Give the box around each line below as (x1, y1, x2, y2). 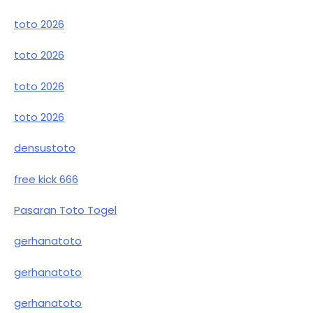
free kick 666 (14, 171, 78, 187)
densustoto (14, 140, 75, 156)
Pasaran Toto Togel (14, 203, 117, 218)
